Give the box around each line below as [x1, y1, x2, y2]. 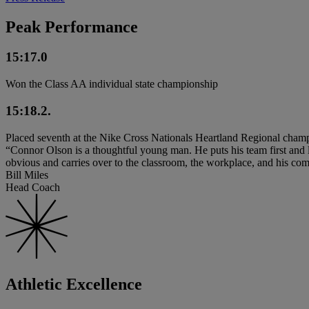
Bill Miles [6, 168, 48, 181]
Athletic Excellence [6, 275, 142, 293]
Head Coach [6, 181, 60, 193]
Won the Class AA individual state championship [6, 78, 218, 90]
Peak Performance [6, 17, 138, 36]
